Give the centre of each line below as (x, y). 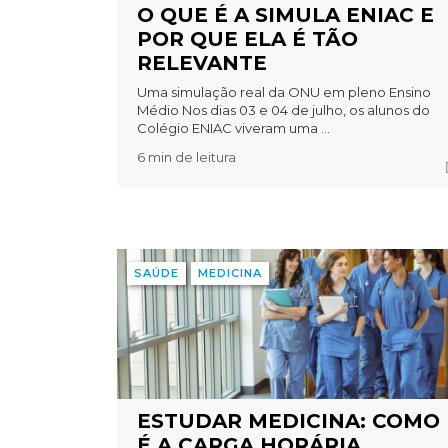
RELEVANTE (202, 62)
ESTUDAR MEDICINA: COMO (289, 421)
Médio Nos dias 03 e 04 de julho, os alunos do (284, 109)
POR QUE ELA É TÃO (248, 38)
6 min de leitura (187, 156)
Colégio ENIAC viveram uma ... (234, 127)
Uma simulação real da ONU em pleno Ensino (284, 91)
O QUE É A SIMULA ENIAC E (286, 14)
